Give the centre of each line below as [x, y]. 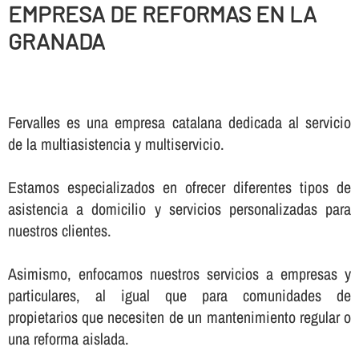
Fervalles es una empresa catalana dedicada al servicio [179, 123]
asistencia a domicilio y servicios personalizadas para [179, 209]
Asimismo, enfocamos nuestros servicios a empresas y [179, 274]
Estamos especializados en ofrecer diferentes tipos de [179, 188]
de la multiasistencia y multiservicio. [116, 144]
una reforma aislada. [68, 339]
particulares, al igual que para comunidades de [179, 296]
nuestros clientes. [59, 231]
